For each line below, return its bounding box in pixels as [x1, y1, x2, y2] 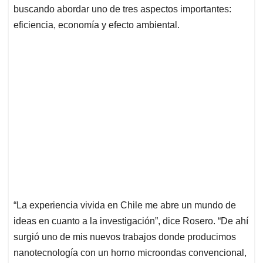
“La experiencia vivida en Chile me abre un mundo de [14, 200, 236, 211]
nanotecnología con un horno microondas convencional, [14, 248, 247, 258]
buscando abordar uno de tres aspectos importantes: [14, 4, 231, 15]
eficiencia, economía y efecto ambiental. [14, 20, 180, 31]
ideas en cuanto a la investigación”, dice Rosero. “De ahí [14, 216, 248, 227]
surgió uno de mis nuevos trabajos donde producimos [14, 232, 236, 242]
